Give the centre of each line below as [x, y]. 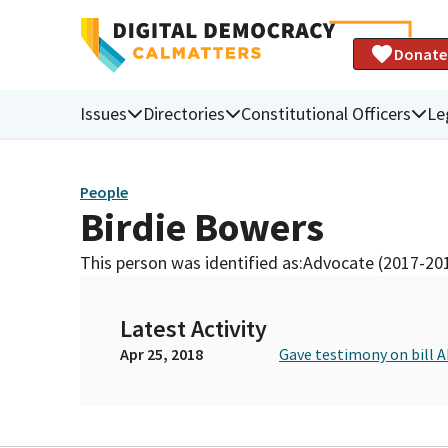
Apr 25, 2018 [161, 353]
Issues [103, 113]
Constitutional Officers [326, 113]
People [104, 192]
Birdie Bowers [202, 226]
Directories [184, 113]
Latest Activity [193, 328]
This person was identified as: [191, 262]
